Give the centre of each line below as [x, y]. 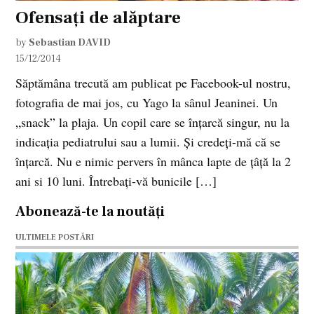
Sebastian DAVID [70, 42]
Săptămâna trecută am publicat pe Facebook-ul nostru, [153, 82]
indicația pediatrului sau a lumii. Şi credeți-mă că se [148, 141]
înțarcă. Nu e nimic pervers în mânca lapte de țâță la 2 [153, 161]
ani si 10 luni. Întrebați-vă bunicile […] [116, 180]
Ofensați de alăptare [98, 17]
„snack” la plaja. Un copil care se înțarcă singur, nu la [153, 122]
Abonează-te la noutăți [90, 211]
